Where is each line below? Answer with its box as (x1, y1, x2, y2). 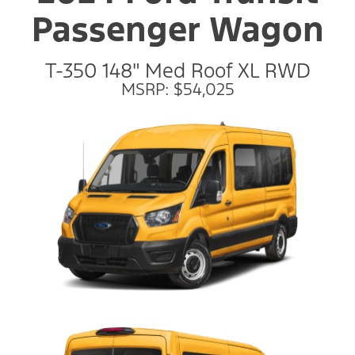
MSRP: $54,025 (120, 78, 235, 101)
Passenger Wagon (31, 8, 324, 52)
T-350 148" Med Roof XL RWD (44, 58, 311, 84)
